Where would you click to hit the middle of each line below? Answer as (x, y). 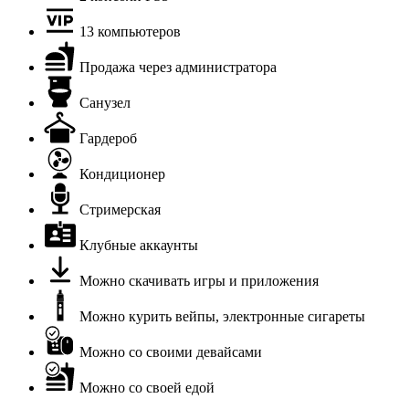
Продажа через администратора (178, 67)
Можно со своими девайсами (171, 351)
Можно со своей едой (147, 387)
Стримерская (120, 209)
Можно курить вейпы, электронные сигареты (222, 316)
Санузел (105, 102)
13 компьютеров (130, 31)
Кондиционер (122, 173)
